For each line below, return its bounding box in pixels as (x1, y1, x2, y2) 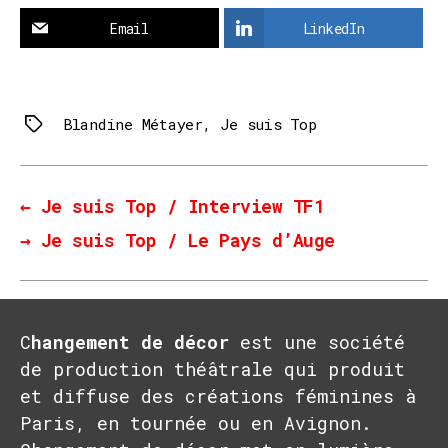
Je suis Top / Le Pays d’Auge (40, 227, 335, 252)
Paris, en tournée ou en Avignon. (20, 410, 372, 435)
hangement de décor (31, 329, 229, 354)
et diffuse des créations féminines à (20, 383, 416, 408)
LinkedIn (302, 18, 365, 38)
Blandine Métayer (63, 113, 203, 134)
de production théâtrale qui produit (20, 356, 405, 381)
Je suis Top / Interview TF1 (40, 193, 325, 218)
